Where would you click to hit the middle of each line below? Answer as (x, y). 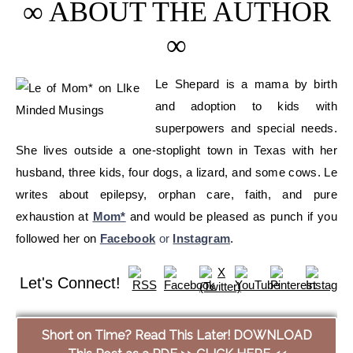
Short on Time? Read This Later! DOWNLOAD (176, 335)
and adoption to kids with (246, 106)
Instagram (202, 238)
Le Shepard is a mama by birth (246, 84)
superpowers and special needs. (246, 128)
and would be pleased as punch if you (234, 216)
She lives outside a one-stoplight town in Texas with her (176, 150)
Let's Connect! (70, 282)
